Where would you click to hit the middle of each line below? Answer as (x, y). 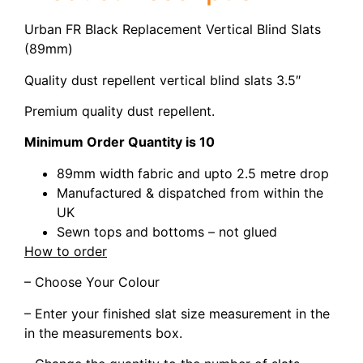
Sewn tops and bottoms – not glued (167, 231)
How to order (66, 251)
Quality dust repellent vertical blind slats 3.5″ (162, 80)
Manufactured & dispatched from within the (190, 192)
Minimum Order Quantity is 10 (120, 142)
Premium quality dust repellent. (120, 111)
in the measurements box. (103, 333)
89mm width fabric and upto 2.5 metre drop (193, 173)
